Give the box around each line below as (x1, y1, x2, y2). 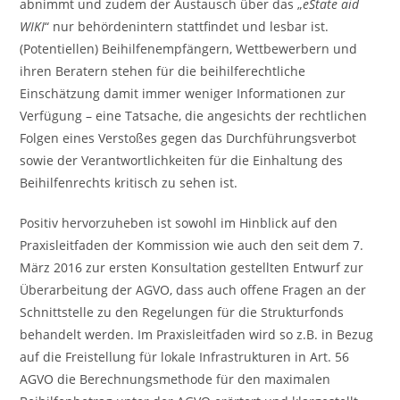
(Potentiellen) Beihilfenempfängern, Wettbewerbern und (20, 40, 358, 57)
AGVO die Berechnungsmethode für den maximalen (20, 371, 331, 387)
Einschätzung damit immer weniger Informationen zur (20, 85, 346, 102)
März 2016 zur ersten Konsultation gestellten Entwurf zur (20, 259, 364, 276)
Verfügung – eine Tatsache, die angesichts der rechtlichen (20, 107, 368, 124)
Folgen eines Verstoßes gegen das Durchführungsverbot (20, 129, 357, 146)
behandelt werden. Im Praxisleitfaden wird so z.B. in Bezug (20, 326, 374, 343)
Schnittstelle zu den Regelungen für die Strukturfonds (20, 304, 345, 321)
